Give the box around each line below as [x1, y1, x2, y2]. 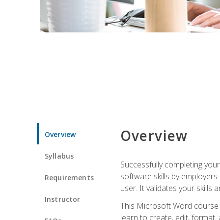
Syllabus [45, 151, 74, 161]
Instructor [45, 194, 81, 204]
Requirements [45, 172, 94, 182]
